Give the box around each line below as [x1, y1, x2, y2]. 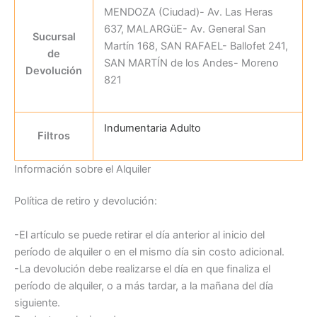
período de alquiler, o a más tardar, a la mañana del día [14, 279, 273, 292]
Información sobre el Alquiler [14, 162, 151, 175]
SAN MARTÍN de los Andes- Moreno [103, 56, 279, 69]
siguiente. [14, 296, 60, 309]
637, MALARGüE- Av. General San [103, 22, 266, 35]
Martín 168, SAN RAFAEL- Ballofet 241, [103, 39, 288, 52]
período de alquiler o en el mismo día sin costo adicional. [14, 245, 284, 258]
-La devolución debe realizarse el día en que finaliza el [14, 262, 270, 275]
